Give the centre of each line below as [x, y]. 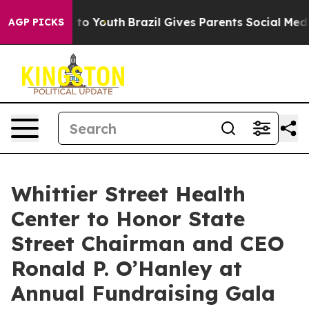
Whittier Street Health [128, 194]
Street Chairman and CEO [148, 243]
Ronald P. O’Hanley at [127, 268]
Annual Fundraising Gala [143, 293]
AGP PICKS [36, 22]
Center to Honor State [128, 219]
